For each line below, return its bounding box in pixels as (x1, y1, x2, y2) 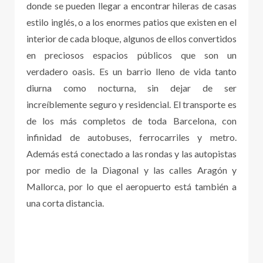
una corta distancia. (26, 197, 104, 209)
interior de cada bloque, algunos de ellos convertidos (26, 33, 237, 45)
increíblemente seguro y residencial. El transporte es (26, 99, 237, 110)
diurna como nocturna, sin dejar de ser (26, 82, 237, 94)
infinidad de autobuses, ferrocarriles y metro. (26, 131, 237, 143)
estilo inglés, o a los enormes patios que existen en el (26, 16, 237, 28)
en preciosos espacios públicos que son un (26, 49, 237, 61)
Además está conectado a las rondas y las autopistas (26, 148, 237, 160)
